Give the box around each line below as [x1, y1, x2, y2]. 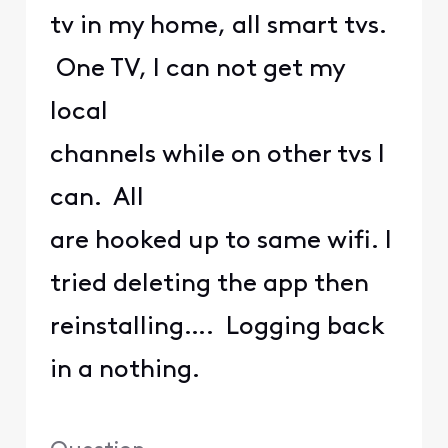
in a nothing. [49, 357, 206, 383]
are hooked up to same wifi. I [49, 228, 392, 254]
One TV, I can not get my [49, 56, 345, 82]
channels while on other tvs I [49, 142, 385, 168]
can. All [49, 185, 144, 211]
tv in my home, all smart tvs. [49, 13, 387, 39]
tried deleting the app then [49, 271, 369, 297]
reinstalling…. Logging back [49, 314, 385, 340]
